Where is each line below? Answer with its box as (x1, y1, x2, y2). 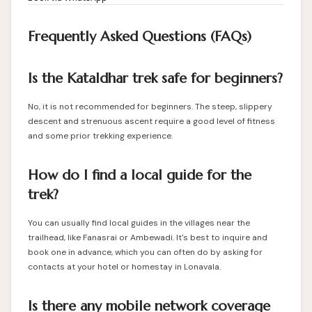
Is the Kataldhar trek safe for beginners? (28, 69, 283, 87)
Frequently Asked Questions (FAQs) (28, 27, 251, 45)
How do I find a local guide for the (28, 166, 251, 184)
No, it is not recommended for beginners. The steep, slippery (28, 100, 272, 112)
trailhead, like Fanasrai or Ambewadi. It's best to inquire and (28, 231, 267, 243)
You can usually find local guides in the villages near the (28, 217, 250, 228)
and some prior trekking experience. (28, 130, 173, 141)
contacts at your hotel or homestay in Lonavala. (28, 260, 221, 272)
